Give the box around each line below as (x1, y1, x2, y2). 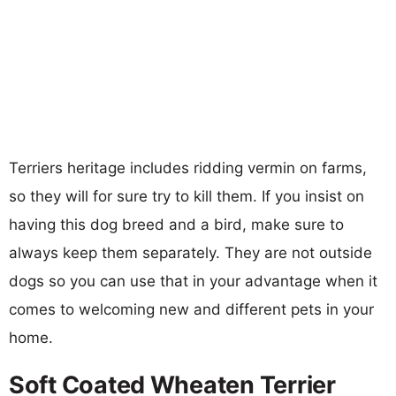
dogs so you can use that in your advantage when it (9, 271, 377, 290)
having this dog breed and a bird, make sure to (9, 215, 344, 233)
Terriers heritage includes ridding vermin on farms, (9, 158, 367, 177)
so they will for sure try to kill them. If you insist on (9, 187, 364, 205)
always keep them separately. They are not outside (9, 243, 372, 262)
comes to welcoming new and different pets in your (9, 300, 374, 318)
